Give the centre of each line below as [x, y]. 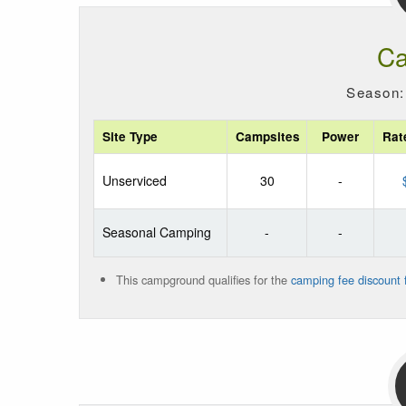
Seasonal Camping [156, 232]
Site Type [130, 136]
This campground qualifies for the [203, 279]
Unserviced [134, 180]
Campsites [267, 136]
